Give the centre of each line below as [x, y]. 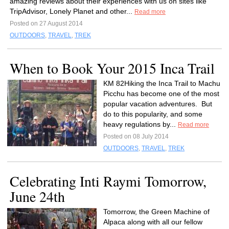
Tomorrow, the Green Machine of [156, 212]
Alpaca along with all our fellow [153, 222]
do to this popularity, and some [153, 114]
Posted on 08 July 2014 [136, 136]
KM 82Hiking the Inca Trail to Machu [162, 83]
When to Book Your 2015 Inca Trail [112, 68]
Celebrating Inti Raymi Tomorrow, [108, 181]
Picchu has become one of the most [161, 94]
